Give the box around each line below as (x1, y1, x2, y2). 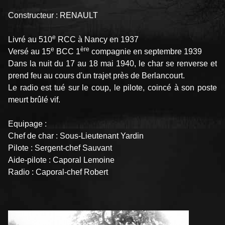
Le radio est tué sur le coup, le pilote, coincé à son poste (8, 83, 217, 92)
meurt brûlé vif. (8, 95, 60, 104)
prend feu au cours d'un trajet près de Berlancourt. (8, 71, 185, 80)
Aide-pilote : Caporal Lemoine (8, 156, 115, 165)
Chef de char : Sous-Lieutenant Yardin (8, 132, 144, 141)
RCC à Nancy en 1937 (56, 35, 139, 44)
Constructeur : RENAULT (8, 11, 98, 20)
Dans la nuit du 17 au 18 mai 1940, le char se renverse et (8, 59, 217, 68)
